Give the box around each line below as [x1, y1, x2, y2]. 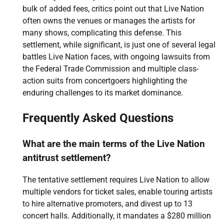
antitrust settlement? [22, 152, 110, 163]
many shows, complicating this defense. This [22, 27, 181, 37]
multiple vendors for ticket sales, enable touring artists [22, 187, 212, 197]
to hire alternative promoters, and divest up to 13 [22, 199, 192, 209]
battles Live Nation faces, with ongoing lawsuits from [22, 51, 210, 61]
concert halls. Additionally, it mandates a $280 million [22, 211, 211, 221]
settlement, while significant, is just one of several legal [22, 39, 215, 49]
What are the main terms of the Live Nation [22, 138, 205, 149]
